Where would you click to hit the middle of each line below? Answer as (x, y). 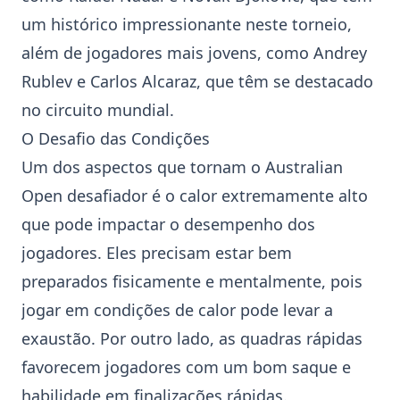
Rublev (47, 81)
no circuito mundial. (98, 110)
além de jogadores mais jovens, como (167, 53)
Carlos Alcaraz (143, 81)
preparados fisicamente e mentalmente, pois (192, 281)
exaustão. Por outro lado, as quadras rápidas (192, 338)
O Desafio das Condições (116, 138)
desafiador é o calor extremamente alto (215, 196)
